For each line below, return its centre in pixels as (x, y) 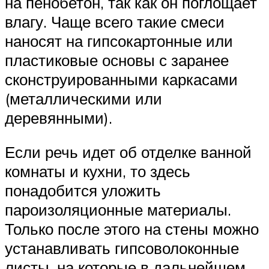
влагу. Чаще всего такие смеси (115, 21)
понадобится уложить (83, 191)
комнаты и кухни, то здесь (98, 171)
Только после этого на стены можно (132, 229)
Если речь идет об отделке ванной (128, 152)
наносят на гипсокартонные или (119, 41)
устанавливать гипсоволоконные (122, 248)
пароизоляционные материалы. (118, 210)
